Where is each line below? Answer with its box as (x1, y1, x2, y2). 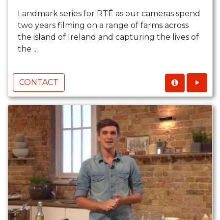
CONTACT (19, 78, 58, 87)
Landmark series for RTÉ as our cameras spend (18, 9, 200, 19)
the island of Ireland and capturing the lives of (18, 32, 199, 42)
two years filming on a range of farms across (18, 21, 189, 30)
